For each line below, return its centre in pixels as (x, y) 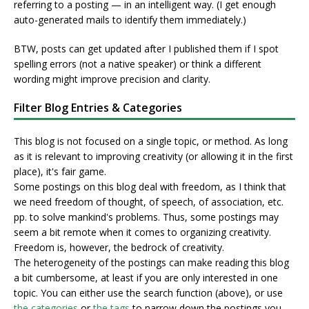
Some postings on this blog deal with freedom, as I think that (150, 187)
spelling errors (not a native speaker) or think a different (138, 64)
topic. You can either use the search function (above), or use (148, 293)
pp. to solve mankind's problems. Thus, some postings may (146, 217)
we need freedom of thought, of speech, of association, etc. (149, 202)
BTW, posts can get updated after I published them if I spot (146, 49)
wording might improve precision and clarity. (112, 79)
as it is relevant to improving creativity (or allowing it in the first (153, 157)
